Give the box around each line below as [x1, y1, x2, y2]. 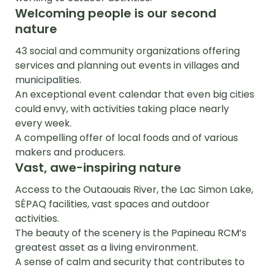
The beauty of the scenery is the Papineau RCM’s [15, 225, 246, 240]
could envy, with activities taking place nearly [15, 101, 229, 116]
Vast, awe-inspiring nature [15, 159, 181, 176]
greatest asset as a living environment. [15, 240, 198, 254]
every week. [15, 116, 72, 130]
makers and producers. [15, 145, 125, 159]
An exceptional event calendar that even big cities [15, 87, 254, 101]
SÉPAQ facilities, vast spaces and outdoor [15, 196, 210, 211]
